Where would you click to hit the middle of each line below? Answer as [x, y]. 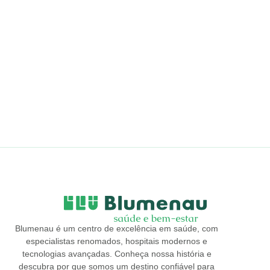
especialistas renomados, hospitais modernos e [117, 241]
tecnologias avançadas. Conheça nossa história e [117, 254]
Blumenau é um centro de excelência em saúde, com [117, 228]
